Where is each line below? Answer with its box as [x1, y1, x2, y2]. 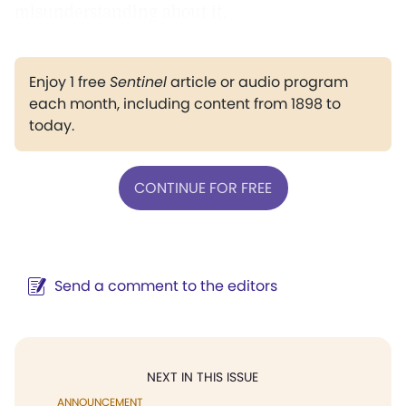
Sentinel [110, 72, 167, 92]
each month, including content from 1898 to [29, 93, 341, 114]
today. [29, 115, 74, 136]
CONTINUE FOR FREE [134, 177, 272, 198]
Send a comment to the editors [54, 275, 277, 296]
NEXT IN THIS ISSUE [147, 368, 258, 386]
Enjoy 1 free [29, 72, 110, 92]
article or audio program [167, 72, 348, 92]
